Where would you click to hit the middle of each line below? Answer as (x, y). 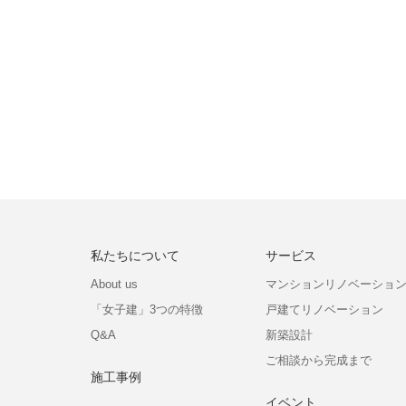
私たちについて (135, 256)
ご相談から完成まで (319, 360)
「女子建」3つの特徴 (147, 309)
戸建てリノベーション (324, 309)
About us (114, 284)
